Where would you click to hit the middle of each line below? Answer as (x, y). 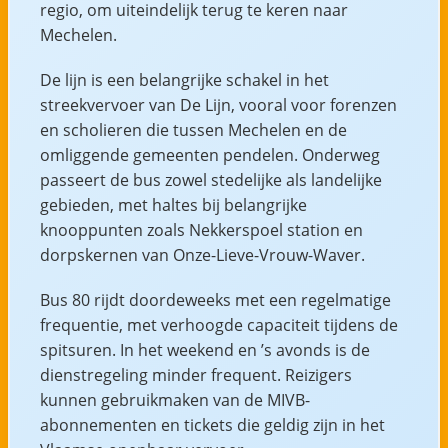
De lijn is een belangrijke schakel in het (184, 79)
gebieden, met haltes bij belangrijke (173, 204)
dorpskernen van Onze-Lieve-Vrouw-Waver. (202, 254)
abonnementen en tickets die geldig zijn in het (212, 424)
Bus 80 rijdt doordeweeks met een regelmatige (215, 299)
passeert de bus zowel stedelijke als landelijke (210, 179)
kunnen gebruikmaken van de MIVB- (174, 399)
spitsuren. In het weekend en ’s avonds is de (204, 349)
